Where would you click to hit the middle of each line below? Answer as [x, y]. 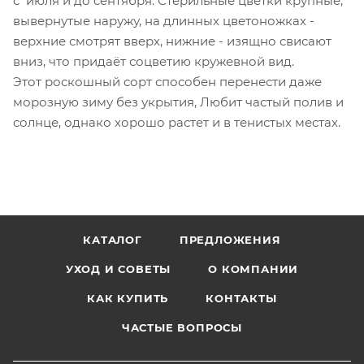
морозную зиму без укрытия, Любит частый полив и [178, 102]
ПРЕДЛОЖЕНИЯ [230, 240]
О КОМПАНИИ [253, 269]
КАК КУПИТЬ [128, 298]
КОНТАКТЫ [241, 298]
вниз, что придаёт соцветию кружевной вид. [157, 61]
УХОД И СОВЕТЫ [118, 269]
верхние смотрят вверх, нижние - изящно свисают [172, 41]
